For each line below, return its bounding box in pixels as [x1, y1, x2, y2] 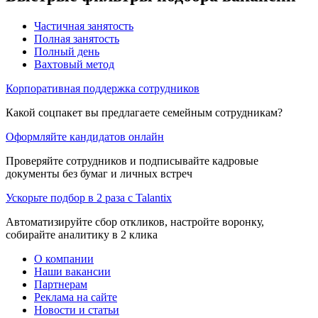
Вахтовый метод [34, 57, 114, 70]
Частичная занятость [34, 19, 133, 32]
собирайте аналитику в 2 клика [6, 228, 158, 241]
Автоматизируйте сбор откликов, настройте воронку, [6, 215, 264, 228]
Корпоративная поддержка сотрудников [6, 82, 199, 94]
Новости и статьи [34, 303, 119, 316]
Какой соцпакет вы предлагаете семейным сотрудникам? [6, 106, 283, 119]
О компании [34, 252, 94, 265]
